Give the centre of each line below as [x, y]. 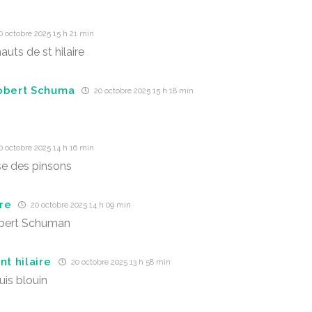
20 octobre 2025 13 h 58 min [119, 262]
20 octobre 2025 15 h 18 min [143, 91]
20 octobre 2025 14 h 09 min [80, 205]
